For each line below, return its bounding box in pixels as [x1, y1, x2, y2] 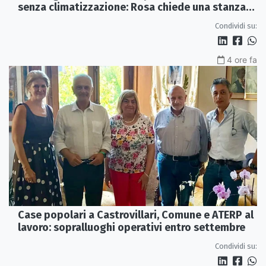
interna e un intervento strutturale [18, 13, 187, 27]
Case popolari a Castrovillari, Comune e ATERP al [18, 208, 254, 221]
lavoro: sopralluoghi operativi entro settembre [18, 220, 245, 234]
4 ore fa [227, 55, 257, 65]
